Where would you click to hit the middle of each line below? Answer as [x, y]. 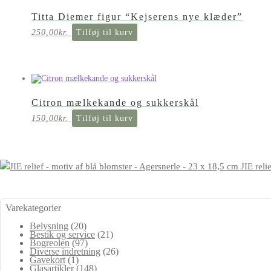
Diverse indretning [65, 252]
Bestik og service [62, 235]
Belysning [49, 226]
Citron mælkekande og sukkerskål [115, 103]
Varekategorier [33, 208]
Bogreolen [50, 243]
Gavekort [47, 260]
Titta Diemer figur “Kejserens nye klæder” [137, 17]
